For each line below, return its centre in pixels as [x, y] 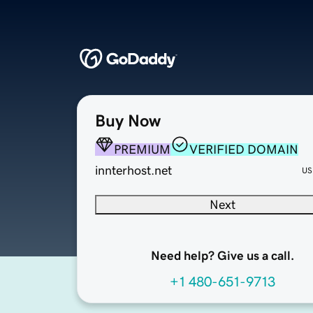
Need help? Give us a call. [222, 256]
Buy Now [128, 121]
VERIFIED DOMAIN [244, 150]
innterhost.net [133, 171]
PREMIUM [142, 150]
